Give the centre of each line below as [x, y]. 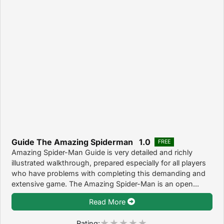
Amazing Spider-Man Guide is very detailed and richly [102, 152]
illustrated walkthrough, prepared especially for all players [109, 162]
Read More [108, 201]
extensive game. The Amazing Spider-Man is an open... [105, 183]
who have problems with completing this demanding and [108, 173]
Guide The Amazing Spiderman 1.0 [81, 142]
